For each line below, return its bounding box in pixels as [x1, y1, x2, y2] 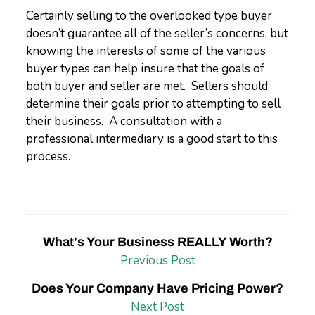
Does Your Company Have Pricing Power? [32, 281, 283, 295]
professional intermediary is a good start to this [26, 131, 278, 147]
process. [26, 148, 71, 165]
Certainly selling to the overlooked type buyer [26, 8, 273, 24]
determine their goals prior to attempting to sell [26, 96, 281, 112]
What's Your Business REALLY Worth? [42, 235, 273, 249]
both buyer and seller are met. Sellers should [26, 78, 269, 94]
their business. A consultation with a [26, 113, 223, 129]
